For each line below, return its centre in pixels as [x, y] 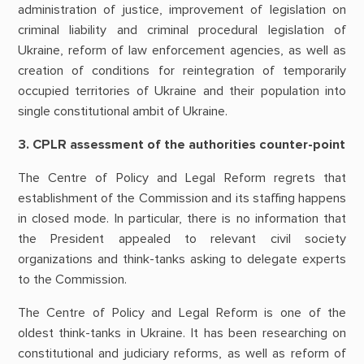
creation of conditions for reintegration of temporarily [182, 70]
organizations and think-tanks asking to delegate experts [182, 260]
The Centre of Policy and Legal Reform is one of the [182, 313]
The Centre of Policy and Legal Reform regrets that [182, 178]
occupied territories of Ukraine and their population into [182, 91]
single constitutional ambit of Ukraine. [122, 111]
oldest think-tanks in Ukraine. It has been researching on [182, 334]
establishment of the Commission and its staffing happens [182, 199]
